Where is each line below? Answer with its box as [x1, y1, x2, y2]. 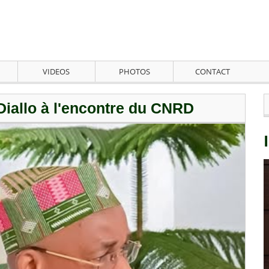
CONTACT [195, 66, 231, 77]
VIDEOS [43, 66, 70, 77]
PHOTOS [118, 66, 150, 77]
